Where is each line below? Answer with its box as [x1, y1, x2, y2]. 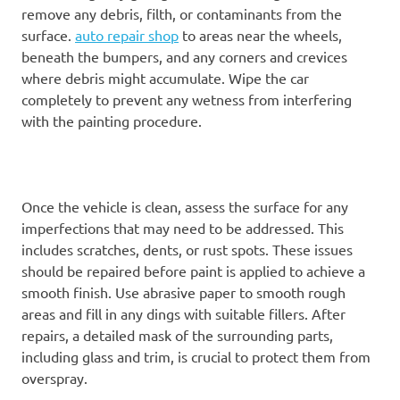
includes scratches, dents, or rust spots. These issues [21, 239, 353, 258]
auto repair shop [75, 25, 179, 44]
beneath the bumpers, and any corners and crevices [21, 46, 347, 65]
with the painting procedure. [21, 111, 202, 129]
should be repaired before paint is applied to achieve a [21, 261, 365, 279]
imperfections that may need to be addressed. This [21, 218, 344, 237]
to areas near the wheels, [179, 25, 342, 44]
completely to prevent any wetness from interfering [21, 89, 352, 108]
